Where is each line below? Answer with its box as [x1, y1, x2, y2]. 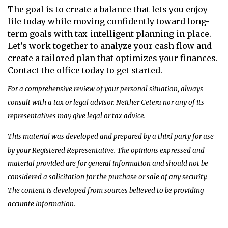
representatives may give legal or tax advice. [8, 111, 146, 120]
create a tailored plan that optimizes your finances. [8, 53, 218, 63]
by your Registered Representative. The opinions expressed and [8, 146, 205, 155]
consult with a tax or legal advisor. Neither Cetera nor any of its [8, 98, 204, 107]
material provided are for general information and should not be [8, 159, 208, 168]
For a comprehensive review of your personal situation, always [8, 84, 203, 93]
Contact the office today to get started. [8, 65, 162, 75]
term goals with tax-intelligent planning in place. [8, 28, 211, 39]
